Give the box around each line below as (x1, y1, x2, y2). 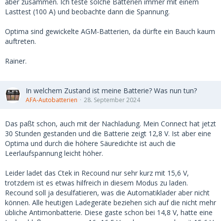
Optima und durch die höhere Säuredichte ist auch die (5, 139, 176, 148)
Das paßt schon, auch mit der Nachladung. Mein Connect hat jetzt (5, 119, 216, 129)
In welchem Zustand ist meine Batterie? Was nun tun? (26, 86, 197, 96)
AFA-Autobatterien (26, 96, 77, 105)
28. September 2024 (84, 96, 140, 105)
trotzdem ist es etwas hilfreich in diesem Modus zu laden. (5, 178, 188, 188)
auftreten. (5, 37, 36, 46)
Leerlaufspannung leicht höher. (5, 148, 103, 158)
